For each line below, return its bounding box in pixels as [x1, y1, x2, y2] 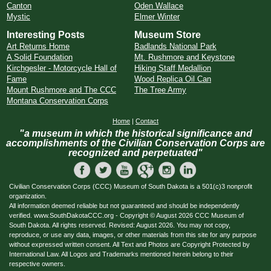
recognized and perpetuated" [68, 148, 203, 158]
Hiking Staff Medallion [134, 64, 211, 73]
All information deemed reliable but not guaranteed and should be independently [9, 202, 240, 209]
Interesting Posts [7, 30, 85, 40]
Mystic [7, 12, 30, 21]
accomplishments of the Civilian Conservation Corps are [6, 138, 265, 148]
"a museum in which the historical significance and [19, 128, 252, 139]
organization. [9, 192, 47, 200]
